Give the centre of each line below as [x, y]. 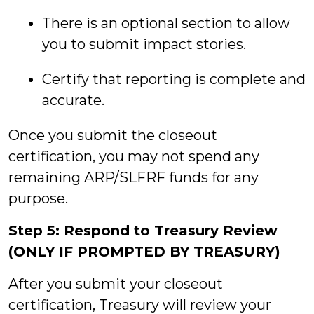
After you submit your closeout [116, 284]
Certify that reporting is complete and [174, 79]
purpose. [40, 198]
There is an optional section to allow [166, 23]
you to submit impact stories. [144, 44]
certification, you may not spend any [134, 156]
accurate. [75, 100]
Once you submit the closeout [113, 135]
